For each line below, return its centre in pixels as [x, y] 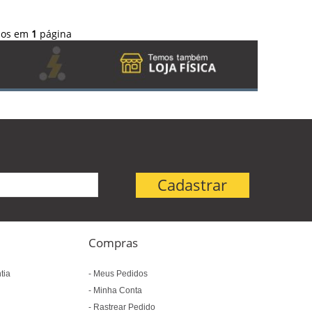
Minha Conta [117, 290]
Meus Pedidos [120, 274]
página [54, 34]
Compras [114, 243]
